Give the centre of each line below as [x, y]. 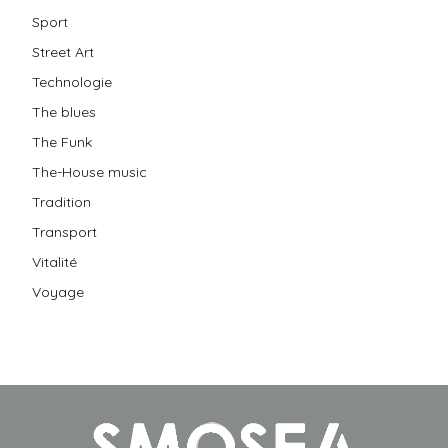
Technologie [72, 81]
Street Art [63, 51]
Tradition [61, 201]
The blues [64, 111]
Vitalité [54, 261]
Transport [64, 231]
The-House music [89, 171]
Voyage [58, 291]
